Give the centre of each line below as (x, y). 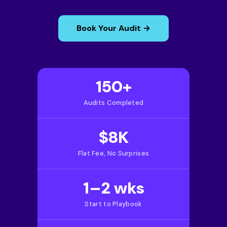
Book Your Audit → (113, 28)
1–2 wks (113, 188)
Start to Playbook (113, 204)
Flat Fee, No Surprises (113, 153)
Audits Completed (113, 103)
